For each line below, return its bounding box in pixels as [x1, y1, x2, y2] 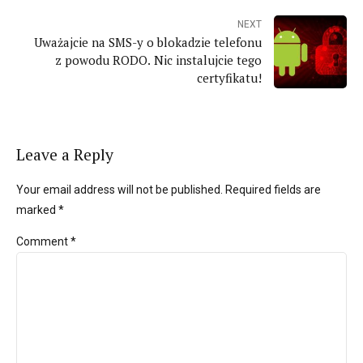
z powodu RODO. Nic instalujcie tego [55, 51, 262, 68]
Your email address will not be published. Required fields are [16, 182, 321, 196]
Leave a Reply [16, 144, 113, 165]
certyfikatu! [197, 69, 262, 86]
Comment [16, 234, 70, 248]
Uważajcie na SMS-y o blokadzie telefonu [34, 33, 262, 50]
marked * [16, 203, 64, 216]
